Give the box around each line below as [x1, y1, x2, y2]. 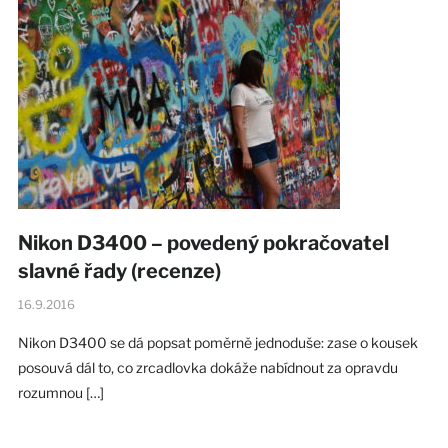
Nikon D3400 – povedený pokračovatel [17, 230, 389, 255]
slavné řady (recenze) [17, 258, 221, 283]
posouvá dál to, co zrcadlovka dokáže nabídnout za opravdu [17, 358, 398, 376]
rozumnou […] [17, 383, 104, 401]
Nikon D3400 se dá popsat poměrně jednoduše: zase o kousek [17, 333, 418, 351]
